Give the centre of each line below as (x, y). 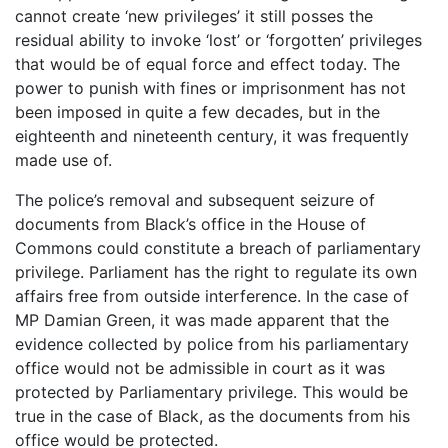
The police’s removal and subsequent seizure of (195, 199)
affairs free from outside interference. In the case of (212, 295)
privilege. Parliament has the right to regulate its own (216, 271)
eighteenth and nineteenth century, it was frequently (212, 135)
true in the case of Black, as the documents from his (212, 415)
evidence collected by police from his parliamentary (212, 343)
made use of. (63, 159)
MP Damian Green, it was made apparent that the (202, 319)
